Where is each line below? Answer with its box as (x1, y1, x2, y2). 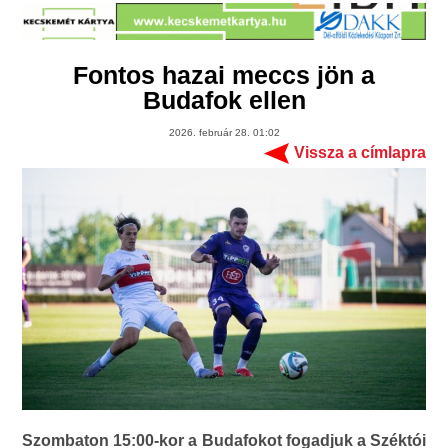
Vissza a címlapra (293, 144, 426, 162)
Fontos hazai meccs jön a (73, 61, 375, 90)
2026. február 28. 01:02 (168, 127, 280, 139)
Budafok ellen (142, 86, 306, 115)
